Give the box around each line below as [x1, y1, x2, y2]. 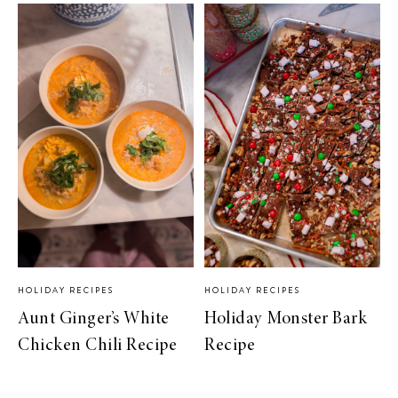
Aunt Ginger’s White [18, 310, 170, 329]
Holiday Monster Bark [204, 310, 367, 329]
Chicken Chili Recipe [18, 337, 177, 355]
